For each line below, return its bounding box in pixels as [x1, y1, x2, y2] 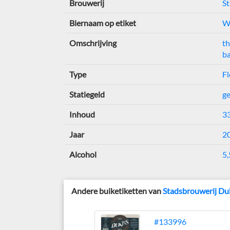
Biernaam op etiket [69, 18, 136, 28]
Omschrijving [69, 38, 117, 48]
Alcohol [69, 149, 97, 159]
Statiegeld [69, 89, 105, 99]
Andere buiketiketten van [71, 186, 163, 196]
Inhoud [69, 109, 95, 119]
